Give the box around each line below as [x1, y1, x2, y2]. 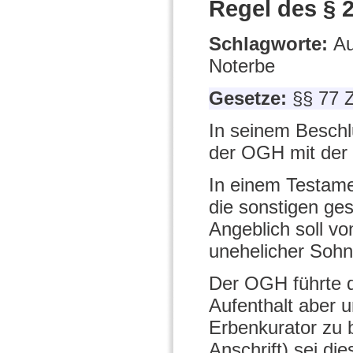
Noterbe [209, 55, 275, 77]
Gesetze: [209, 87, 292, 110]
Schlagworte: [209, 33, 333, 55]
